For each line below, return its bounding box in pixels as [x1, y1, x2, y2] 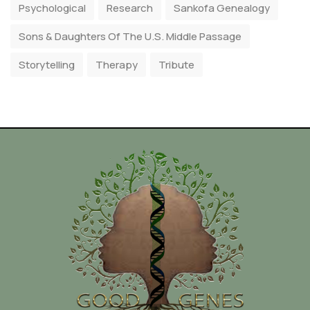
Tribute [158, 57, 194, 72]
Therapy [95, 57, 138, 72]
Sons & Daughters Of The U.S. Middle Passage [19, 29, 241, 44]
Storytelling [19, 57, 75, 72]
